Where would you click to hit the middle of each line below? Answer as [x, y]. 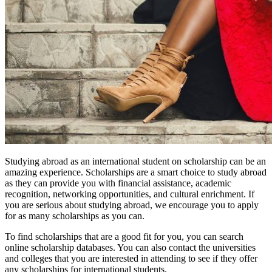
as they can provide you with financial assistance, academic [118, 183]
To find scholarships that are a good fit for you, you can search [124, 236]
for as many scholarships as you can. [75, 216]
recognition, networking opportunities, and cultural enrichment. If [130, 194]
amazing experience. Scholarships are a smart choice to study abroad [136, 172]
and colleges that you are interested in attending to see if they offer [131, 258]
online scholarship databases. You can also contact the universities [130, 247]
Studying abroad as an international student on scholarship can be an [135, 161]
